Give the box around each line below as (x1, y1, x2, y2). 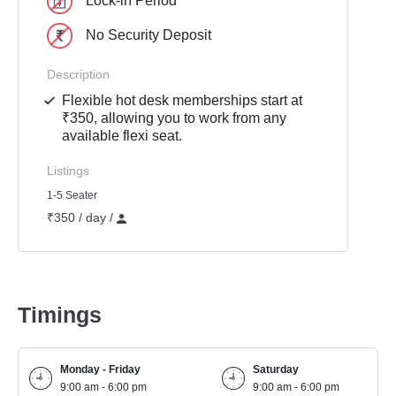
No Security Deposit (86, 25, 211, 44)
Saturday (253, 362, 300, 377)
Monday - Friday (60, 362, 141, 377)
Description (47, 66, 110, 82)
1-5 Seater (47, 188, 97, 202)
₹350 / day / (47, 209, 117, 225)
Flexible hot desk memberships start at (62, 91, 303, 110)
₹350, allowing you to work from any (62, 109, 287, 127)
